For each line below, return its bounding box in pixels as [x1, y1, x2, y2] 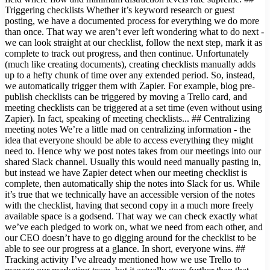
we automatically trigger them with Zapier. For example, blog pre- [5, 81, 255, 92]
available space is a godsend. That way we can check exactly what [5, 211, 257, 222]
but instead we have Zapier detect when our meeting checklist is [5, 168, 247, 178]
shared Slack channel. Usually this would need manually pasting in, [5, 157, 261, 168]
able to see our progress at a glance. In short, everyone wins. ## [5, 243, 245, 254]
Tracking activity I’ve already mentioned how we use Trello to [5, 254, 241, 265]
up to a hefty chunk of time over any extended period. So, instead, [5, 70, 255, 81]
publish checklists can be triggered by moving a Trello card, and [5, 92, 247, 102]
